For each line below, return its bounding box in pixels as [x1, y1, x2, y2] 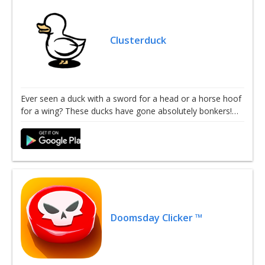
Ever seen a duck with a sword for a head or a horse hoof [21, 93, 241, 105]
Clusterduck [110, 33, 167, 47]
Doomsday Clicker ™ [110, 211, 203, 225]
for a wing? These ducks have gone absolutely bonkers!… [21, 105, 238, 117]
